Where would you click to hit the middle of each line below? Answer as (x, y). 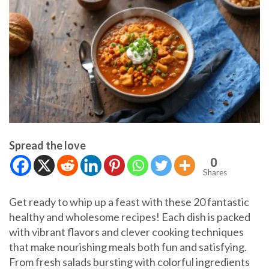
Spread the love (47, 146)
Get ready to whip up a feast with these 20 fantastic (129, 202)
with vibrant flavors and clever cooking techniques (126, 232)
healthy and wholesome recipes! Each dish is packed (130, 217)
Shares (215, 173)
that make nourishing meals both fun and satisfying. (128, 247)
